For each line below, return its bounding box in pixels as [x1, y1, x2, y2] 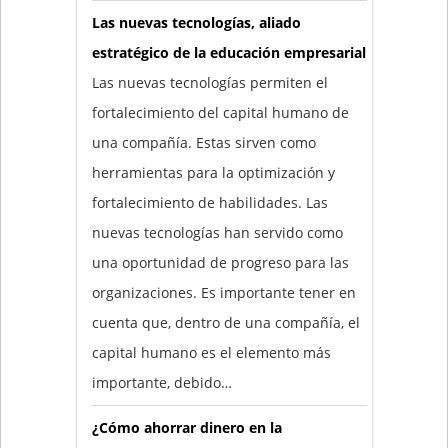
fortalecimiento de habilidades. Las [91, 193, 328, 212]
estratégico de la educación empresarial [91, 43, 366, 62]
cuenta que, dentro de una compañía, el [91, 313, 360, 332]
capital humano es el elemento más [91, 343, 331, 362]
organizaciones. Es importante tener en [91, 283, 356, 302]
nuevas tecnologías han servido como [91, 223, 343, 242]
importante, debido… [91, 373, 232, 392]
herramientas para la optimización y [91, 163, 335, 182]
